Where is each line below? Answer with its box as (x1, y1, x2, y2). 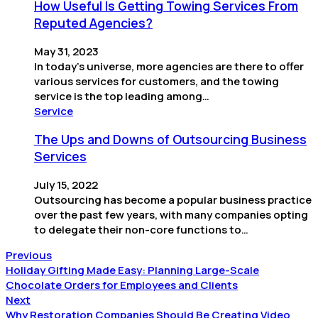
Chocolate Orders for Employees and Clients (6, 277, 238, 292)
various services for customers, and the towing (34, 73, 279, 89)
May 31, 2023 (34, 43, 99, 59)
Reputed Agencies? (34, 14, 153, 32)
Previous (6, 247, 52, 263)
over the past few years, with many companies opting (34, 207, 308, 222)
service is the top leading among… (34, 88, 209, 104)
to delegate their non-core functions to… (34, 221, 248, 237)
